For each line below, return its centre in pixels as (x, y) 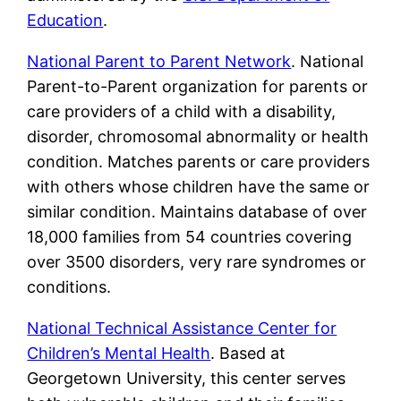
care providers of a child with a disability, (182, 112)
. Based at (248, 354)
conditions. (69, 287)
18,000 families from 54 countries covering (190, 237)
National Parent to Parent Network (159, 62)
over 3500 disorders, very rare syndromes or (197, 262)
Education (65, 21)
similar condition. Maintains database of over (197, 212)
